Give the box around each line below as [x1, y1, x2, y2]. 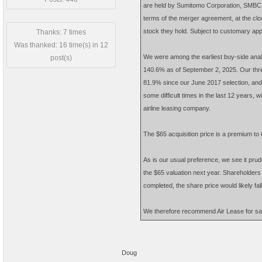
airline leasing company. [143, 105, 211, 112]
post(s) [50, 54, 72, 62]
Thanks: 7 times [36, 28, 86, 36]
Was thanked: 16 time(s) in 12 [14, 41, 108, 49]
